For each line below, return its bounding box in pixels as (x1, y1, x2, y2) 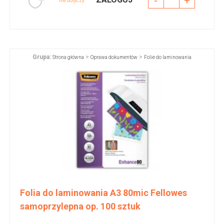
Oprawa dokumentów (90, 54, 137, 60)
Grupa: (32, 53, 51, 61)
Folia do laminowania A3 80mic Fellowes (19, 187, 187, 198)
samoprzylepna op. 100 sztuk (19, 201, 140, 212)
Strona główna (52, 54, 84, 60)
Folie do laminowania (144, 54, 191, 60)
